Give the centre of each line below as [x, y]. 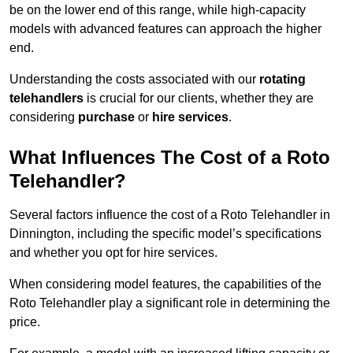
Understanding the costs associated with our [134, 80]
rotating [282, 80]
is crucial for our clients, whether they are [199, 98]
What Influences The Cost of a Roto [170, 158]
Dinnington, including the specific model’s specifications [165, 234]
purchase [106, 117]
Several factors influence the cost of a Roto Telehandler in [170, 215]
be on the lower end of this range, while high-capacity [158, 10]
